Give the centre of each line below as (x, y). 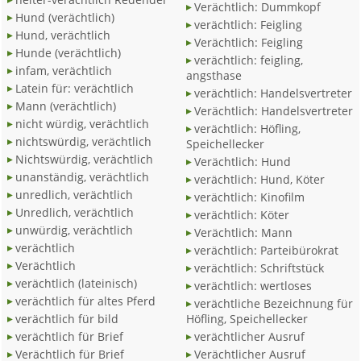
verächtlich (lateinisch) (77, 283)
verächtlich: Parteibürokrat (266, 250)
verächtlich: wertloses (253, 286)
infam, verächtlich (64, 71)
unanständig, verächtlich (83, 177)
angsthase (214, 75)
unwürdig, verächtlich (75, 230)
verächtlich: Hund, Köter (259, 179)
